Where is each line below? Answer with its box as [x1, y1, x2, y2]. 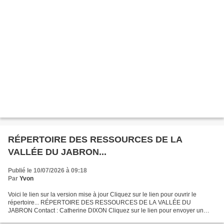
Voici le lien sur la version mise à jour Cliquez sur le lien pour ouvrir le [8, 190, 196, 198]
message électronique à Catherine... [8, 214, 106, 222]
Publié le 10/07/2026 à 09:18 [8, 166, 87, 174]
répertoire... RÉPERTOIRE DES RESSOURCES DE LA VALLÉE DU [8, 198, 191, 206]
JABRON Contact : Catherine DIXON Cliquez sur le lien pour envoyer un [8, 206, 203, 214]
